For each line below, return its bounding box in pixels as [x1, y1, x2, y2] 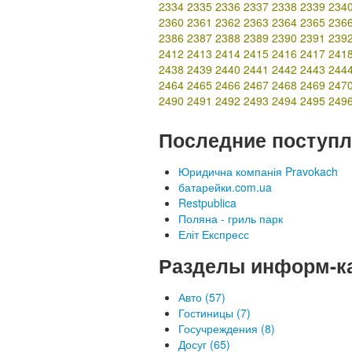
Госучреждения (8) [178, 321, 275, 336]
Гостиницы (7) [178, 305, 251, 321]
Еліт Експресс [178, 226, 249, 242]
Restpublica [178, 195, 236, 211]
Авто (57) [178, 289, 225, 305]
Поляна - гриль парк [178, 211, 283, 226]
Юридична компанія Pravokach [178, 163, 338, 179]
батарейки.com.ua [178, 179, 272, 195]
